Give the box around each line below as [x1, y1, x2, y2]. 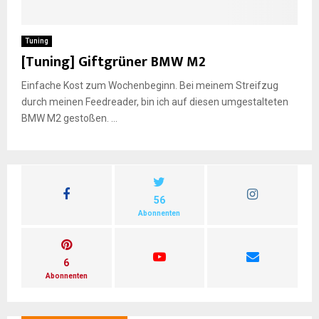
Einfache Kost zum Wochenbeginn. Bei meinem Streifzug [21, 79, 278, 91]
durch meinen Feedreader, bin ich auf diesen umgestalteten [21, 95, 288, 108]
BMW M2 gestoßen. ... [21, 112, 117, 124]
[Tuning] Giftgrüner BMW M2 [21, 49, 206, 74]
